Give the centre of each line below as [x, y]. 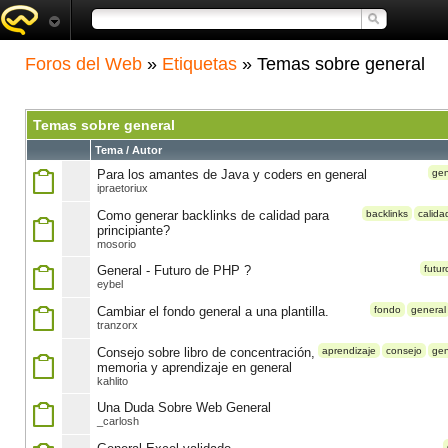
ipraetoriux [122, 188]
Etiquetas [199, 64]
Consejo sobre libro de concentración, [206, 352]
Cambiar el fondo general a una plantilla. [213, 311]
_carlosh [118, 421]
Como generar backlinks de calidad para [213, 215]
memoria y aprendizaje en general [194, 367]
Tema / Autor [128, 150]
